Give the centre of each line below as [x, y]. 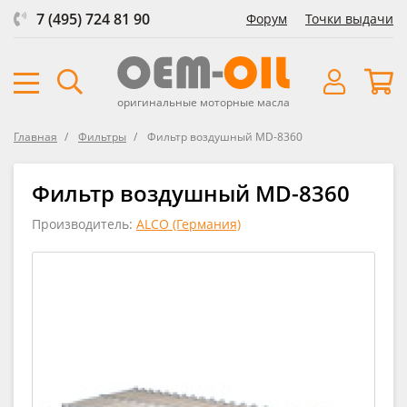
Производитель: [84, 223]
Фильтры [102, 136]
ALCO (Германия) [189, 223]
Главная [35, 136]
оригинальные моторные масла [203, 102]
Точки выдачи [349, 19]
